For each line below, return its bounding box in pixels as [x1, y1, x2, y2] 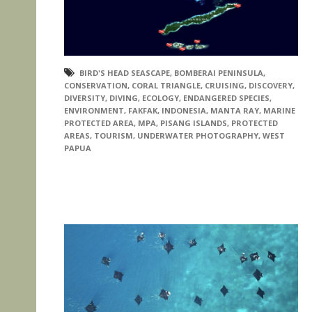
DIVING [109, 93, 138, 104]
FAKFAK [128, 105, 157, 116]
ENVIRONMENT [64, 105, 124, 116]
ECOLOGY [142, 93, 179, 104]
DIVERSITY [64, 93, 105, 104]
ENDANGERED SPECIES [183, 93, 270, 104]
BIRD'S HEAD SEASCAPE [79, 68, 170, 79]
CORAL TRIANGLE [132, 80, 201, 91]
